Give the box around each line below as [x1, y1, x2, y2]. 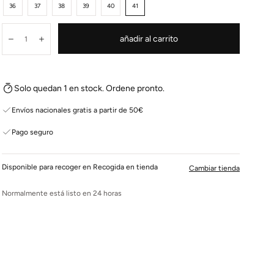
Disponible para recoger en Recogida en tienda [1, 163, 158, 171]
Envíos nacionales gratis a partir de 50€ [11, 106, 143, 114]
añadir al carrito [119, 34, 178, 44]
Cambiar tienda [188, 164, 240, 172]
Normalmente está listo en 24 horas [1, 189, 122, 198]
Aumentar [40, 38, 89, 51]
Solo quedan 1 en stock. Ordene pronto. [13, 83, 165, 94]
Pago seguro [11, 128, 53, 136]
